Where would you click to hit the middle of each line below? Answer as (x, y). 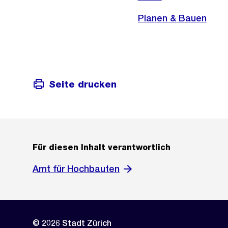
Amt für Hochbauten (76, 169)
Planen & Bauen (172, 18)
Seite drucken (83, 84)
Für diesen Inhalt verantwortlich (102, 148)
